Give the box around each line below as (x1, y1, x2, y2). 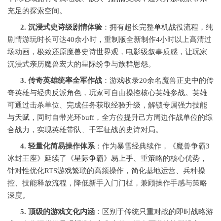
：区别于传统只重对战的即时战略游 (95, 208, 213, 216)
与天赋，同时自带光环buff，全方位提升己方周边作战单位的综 (7, 113, 213, 122)
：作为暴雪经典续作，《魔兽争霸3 (95, 142, 210, 150)
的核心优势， (163, 154, 207, 163)
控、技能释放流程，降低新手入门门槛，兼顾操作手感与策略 (7, 179, 207, 187)
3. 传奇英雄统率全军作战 (20, 76, 102, 85)
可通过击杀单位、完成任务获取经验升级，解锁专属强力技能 (7, 101, 207, 110)
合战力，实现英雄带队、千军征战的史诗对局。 (7, 126, 163, 134)
